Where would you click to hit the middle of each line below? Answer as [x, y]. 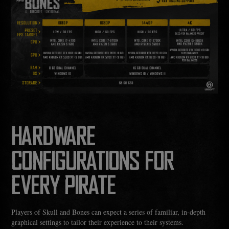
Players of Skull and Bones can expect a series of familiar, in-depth [109, 212]
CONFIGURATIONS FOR [93, 163]
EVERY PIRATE [64, 187]
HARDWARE [53, 138]
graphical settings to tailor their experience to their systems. [98, 222]
